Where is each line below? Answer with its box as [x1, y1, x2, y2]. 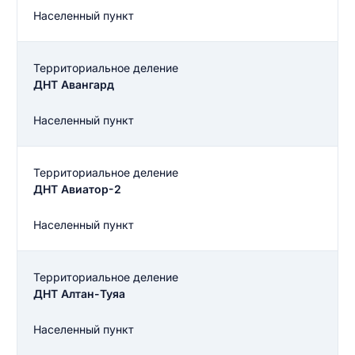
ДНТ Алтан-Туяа [33, 287, 125, 300]
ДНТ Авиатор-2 [33, 182, 121, 196]
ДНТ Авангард [33, 78, 114, 91]
